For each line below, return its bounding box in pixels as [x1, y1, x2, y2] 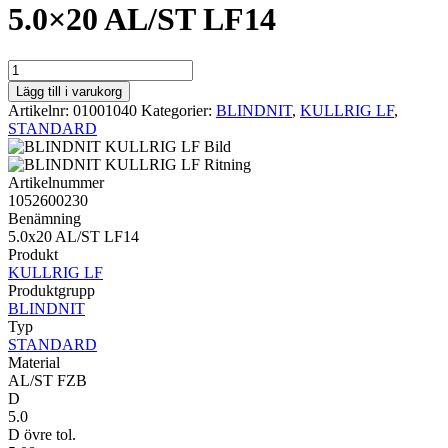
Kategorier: [141, 101, 216, 119]
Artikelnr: [8, 101, 73, 119]
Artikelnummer [8, 173, 104, 191]
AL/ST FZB [8, 371, 87, 389]
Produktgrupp [8, 281, 95, 299]
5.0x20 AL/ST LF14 [8, 227, 139, 245]
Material [8, 353, 60, 371]
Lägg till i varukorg [16, 83, 122, 99]
